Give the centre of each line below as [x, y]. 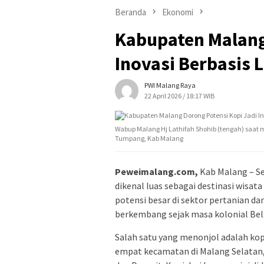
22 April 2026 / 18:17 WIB [179, 96]
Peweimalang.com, [156, 172]
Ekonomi [178, 12]
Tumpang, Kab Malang [149, 138]
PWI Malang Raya [170, 85]
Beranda [131, 12]
